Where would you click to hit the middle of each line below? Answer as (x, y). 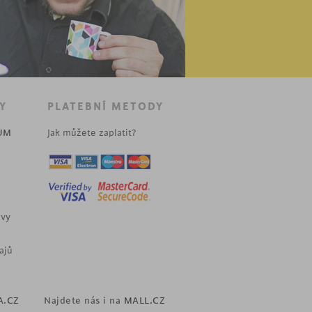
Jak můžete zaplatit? (92, 133)
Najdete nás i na (84, 301)
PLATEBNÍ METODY (106, 107)
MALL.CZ (144, 301)
